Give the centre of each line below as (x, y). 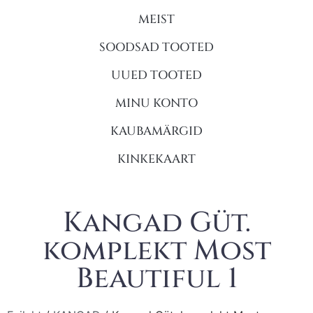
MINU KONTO (156, 103)
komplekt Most (156, 250)
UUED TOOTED (156, 75)
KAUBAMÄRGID (156, 131)
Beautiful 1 (156, 278)
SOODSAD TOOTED (156, 47)
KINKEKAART (156, 159)
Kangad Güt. (156, 223)
